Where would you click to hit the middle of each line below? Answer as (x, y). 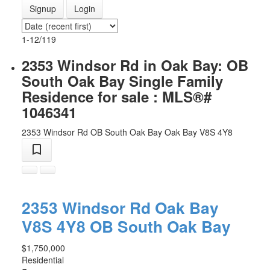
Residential (42, 260)
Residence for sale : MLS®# (116, 97)
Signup (42, 9)
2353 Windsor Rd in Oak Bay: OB (135, 65)
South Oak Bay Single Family (122, 81)
